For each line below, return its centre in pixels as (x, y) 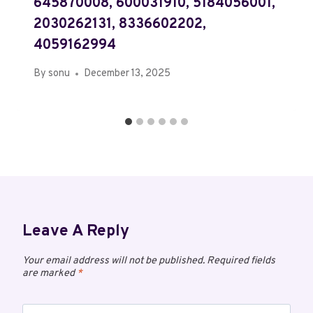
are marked (50, 274)
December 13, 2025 (128, 74)
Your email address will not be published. (114, 261)
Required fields (241, 261)
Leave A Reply (76, 232)
